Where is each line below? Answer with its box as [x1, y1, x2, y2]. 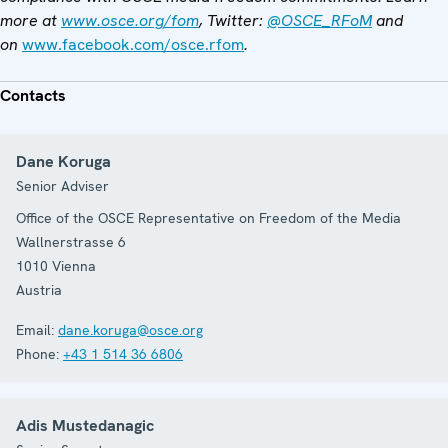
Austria [16, 280, 62, 299]
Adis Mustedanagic [16, 414, 154, 436]
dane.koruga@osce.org [58, 320, 203, 339]
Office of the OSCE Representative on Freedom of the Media [16, 208, 401, 227]
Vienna [52, 256, 96, 275]
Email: [16, 320, 54, 339]
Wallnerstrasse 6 [16, 232, 126, 251]
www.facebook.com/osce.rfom [22, 33, 244, 55]
